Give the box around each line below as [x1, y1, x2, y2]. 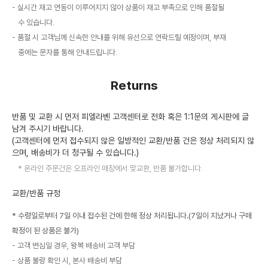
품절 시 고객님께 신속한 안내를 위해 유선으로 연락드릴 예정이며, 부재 [17, 32, 226, 42]
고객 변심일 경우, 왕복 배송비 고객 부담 [17, 240, 135, 250]
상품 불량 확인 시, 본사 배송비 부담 [17, 255, 122, 265]
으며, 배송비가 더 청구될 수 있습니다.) [12, 147, 139, 157]
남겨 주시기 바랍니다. [12, 123, 84, 133]
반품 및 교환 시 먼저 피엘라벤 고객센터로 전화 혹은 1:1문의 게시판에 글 [12, 111, 249, 121]
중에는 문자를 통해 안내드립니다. [18, 47, 117, 57]
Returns [110, 77, 158, 93]
